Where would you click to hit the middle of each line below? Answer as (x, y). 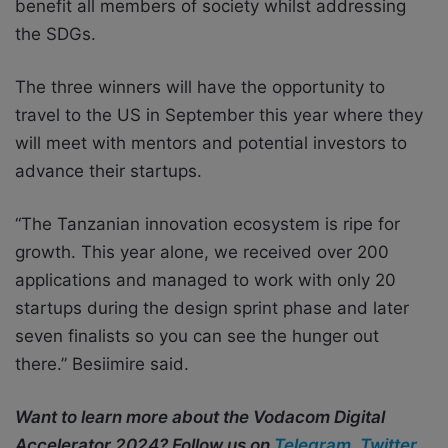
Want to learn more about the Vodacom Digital (200, 416)
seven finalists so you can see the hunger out (197, 335)
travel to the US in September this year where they (219, 114)
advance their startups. (108, 170)
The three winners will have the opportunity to (200, 86)
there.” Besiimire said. (102, 363)
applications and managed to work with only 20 (205, 279)
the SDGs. (55, 33)
